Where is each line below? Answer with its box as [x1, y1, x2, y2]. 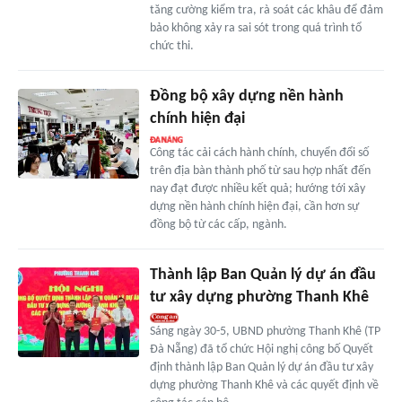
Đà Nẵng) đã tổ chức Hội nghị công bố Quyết [149, 342, 373, 356]
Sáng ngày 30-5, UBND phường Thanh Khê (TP [149, 324, 380, 338]
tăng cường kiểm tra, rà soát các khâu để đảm [149, 3, 383, 17]
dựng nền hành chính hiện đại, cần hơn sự [149, 199, 359, 214]
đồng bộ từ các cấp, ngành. [149, 217, 287, 232]
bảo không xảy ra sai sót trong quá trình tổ [149, 21, 362, 35]
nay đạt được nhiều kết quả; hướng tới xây [149, 181, 365, 196]
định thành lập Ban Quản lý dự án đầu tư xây [149, 360, 373, 374]
